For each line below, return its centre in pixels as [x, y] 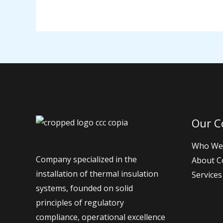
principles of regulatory [80, 202]
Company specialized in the [86, 159]
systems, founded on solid [84, 188]
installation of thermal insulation [97, 173]
